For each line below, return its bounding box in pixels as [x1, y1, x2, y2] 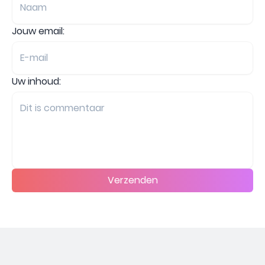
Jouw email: [12, 24, 64, 38]
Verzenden [107, 173, 158, 187]
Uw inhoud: [12, 74, 61, 88]
